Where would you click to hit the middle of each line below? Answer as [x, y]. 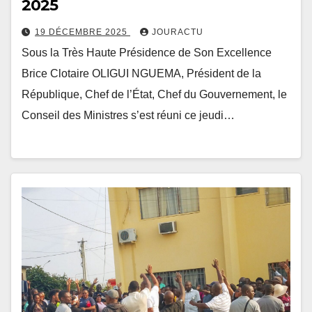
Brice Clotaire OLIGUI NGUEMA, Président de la [141, 74]
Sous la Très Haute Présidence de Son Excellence [147, 53]
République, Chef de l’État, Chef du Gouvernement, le [154, 95]
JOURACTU [178, 32]
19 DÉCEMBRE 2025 [83, 32]
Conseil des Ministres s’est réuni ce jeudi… [128, 116]
